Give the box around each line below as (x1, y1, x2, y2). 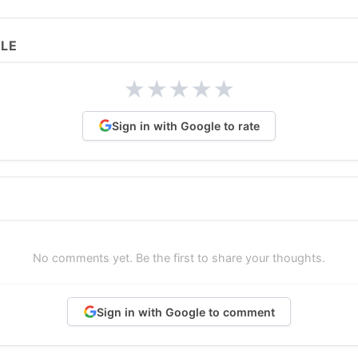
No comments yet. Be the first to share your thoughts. (33, 250, 325, 265)
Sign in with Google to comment (96, 304, 275, 319)
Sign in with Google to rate (111, 118, 260, 133)
